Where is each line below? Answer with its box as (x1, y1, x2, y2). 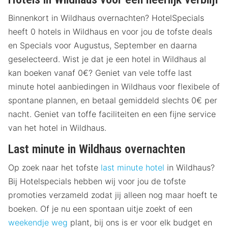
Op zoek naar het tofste (8, 162, 101, 173)
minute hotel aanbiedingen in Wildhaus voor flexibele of (8, 81, 220, 92)
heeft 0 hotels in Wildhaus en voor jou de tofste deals (8, 26, 212, 37)
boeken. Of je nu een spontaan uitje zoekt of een (8, 204, 192, 214)
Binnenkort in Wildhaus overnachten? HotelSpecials (8, 13, 204, 23)
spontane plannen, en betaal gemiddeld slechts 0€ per (8, 95, 217, 106)
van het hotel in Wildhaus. (8, 123, 106, 133)
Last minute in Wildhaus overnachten (8, 142, 185, 157)
